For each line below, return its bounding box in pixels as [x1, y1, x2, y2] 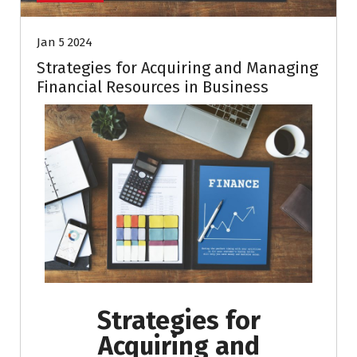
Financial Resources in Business [37, 77, 269, 97]
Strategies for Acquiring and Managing [37, 58, 318, 78]
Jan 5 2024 [37, 35, 92, 50]
